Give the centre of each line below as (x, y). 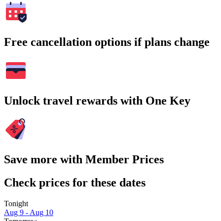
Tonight (16, 203)
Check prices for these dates (75, 182)
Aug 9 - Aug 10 (29, 212)
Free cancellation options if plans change (107, 42)
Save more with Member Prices (84, 159)
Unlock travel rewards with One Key (97, 100)
